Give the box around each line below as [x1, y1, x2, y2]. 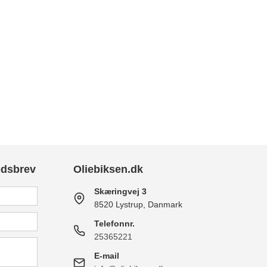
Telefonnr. [94, 219, 135, 229]
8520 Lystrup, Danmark [94, 200, 183, 210]
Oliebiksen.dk [73, 163, 144, 176]
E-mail [94, 251, 120, 261]
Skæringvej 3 [94, 187, 147, 197]
